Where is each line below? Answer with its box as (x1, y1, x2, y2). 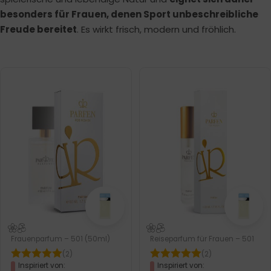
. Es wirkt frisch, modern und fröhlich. (77, 23, 236, 36)
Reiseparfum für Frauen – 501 (150, 234, 255, 244)
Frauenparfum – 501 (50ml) (11, 234, 111, 244)
